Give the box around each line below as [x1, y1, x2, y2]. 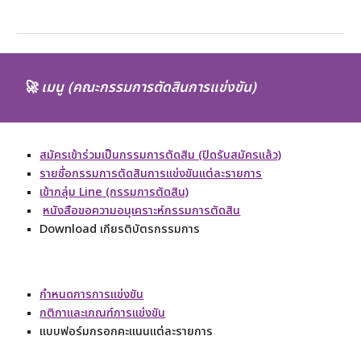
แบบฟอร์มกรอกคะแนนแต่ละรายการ [39, 322, 214, 341]
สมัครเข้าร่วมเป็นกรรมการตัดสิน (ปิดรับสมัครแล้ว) [39, 146, 282, 164]
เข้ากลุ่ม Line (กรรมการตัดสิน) [39, 183, 189, 201]
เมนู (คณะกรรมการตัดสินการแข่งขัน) [41, 77, 257, 98]
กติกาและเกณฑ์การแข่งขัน [39, 304, 166, 322]
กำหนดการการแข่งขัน [39, 285, 144, 304]
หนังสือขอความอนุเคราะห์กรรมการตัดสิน [43, 201, 241, 220]
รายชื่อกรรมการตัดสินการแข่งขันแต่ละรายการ [39, 164, 263, 183]
